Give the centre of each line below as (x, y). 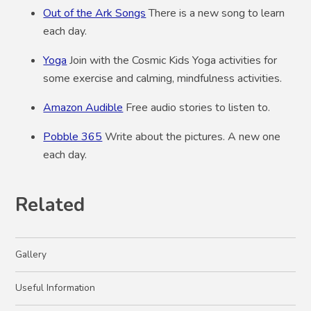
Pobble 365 (73, 137)
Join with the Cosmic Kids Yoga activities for (172, 61)
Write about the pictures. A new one (192, 137)
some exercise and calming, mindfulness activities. (163, 79)
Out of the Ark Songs (95, 14)
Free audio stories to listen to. (197, 108)
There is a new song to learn (216, 14)
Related (50, 205)
